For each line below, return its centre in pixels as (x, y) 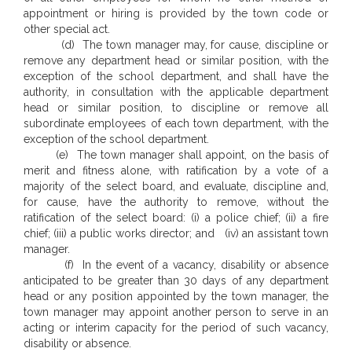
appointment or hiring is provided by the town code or (176, 13)
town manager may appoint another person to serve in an (176, 312)
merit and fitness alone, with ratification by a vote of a (176, 170)
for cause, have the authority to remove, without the (176, 202)
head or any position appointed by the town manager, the (176, 296)
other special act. (67, 29)
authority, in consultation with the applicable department (176, 92)
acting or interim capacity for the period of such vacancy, (176, 328)
